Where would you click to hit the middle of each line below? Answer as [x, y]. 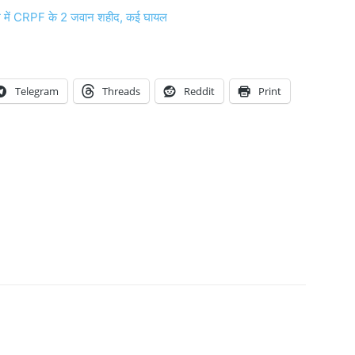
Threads [121, 91]
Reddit [199, 91]
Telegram [37, 91]
